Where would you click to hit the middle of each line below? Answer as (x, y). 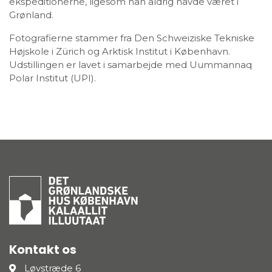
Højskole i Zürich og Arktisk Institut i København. (120, 51)
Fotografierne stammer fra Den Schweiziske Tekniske (132, 38)
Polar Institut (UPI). (53, 78)
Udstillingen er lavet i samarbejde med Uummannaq (131, 64)
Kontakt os (43, 250)
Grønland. (31, 15)
